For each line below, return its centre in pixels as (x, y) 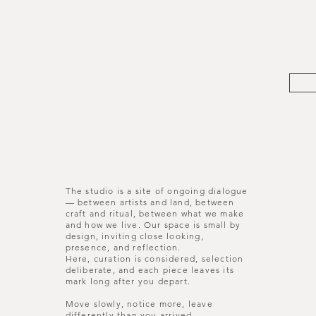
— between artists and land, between (150, 202)
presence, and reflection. (123, 247)
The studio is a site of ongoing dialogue (157, 190)
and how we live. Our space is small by (153, 224)
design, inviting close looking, (134, 236)
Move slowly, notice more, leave (139, 303)
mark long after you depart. (128, 281)
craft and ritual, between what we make (155, 213)
